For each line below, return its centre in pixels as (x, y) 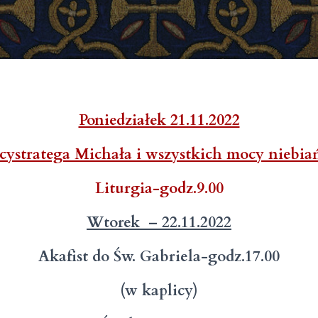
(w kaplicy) (159, 291)
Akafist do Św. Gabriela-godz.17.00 (159, 257)
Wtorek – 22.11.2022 (159, 223)
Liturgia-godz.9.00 (159, 188)
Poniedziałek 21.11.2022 (159, 120)
